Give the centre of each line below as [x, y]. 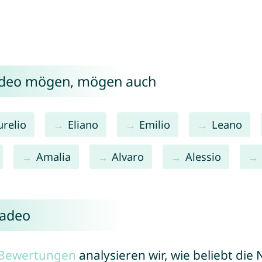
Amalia [53, 156]
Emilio [155, 124]
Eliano [83, 124]
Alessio [203, 156]
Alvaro [128, 156]
